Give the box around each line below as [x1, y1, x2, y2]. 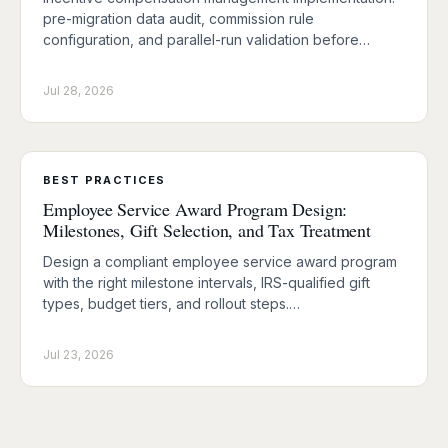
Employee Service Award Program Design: [43, 196, 348, 221]
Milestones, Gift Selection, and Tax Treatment [43, 217, 371, 242]
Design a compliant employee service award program [43, 252, 397, 270]
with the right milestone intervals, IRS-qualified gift [43, 273, 370, 291]
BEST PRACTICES [43, 172, 166, 187]
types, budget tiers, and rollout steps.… [43, 294, 300, 312]
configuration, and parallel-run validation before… [43, 30, 370, 48]
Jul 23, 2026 [43, 346, 114, 362]
